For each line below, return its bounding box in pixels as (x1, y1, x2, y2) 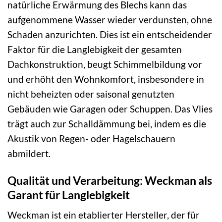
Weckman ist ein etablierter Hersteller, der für (7, 209, 200, 221)
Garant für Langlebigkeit (7, 187, 130, 202)
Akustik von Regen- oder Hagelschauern (7, 132, 175, 144)
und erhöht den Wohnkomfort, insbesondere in (7, 73, 204, 85)
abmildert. (7, 147, 51, 159)
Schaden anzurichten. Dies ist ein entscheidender (7, 28, 212, 40)
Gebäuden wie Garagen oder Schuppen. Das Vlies (7, 103, 213, 114)
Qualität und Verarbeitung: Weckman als (7, 173, 212, 187)
